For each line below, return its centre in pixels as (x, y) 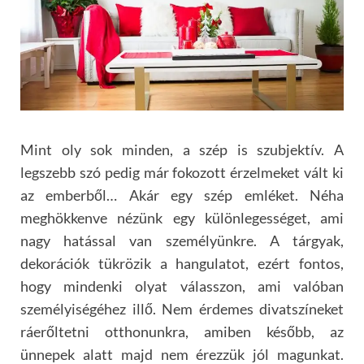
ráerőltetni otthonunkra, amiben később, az (182, 332)
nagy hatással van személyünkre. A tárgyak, (182, 241)
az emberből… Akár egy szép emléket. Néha (182, 195)
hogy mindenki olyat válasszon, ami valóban (182, 286)
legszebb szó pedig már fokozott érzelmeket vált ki (182, 173)
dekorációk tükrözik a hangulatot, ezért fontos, (182, 264)
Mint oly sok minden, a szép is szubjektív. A (182, 150)
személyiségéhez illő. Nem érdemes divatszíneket (182, 309)
